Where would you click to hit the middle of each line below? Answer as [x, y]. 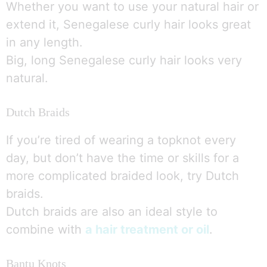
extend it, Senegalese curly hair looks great [128, 25]
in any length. [44, 43]
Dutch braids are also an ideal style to [112, 212]
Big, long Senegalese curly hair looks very [124, 60]
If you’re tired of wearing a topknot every [121, 140]
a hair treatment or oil [147, 230]
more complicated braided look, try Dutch [122, 176]
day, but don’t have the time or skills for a [122, 158]
